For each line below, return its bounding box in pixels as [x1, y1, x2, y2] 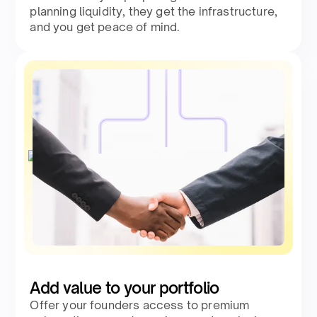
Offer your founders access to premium [30, 298, 250, 313]
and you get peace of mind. [30, 20, 180, 35]
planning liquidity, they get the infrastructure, [30, 4, 278, 19]
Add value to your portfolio [30, 278, 219, 298]
